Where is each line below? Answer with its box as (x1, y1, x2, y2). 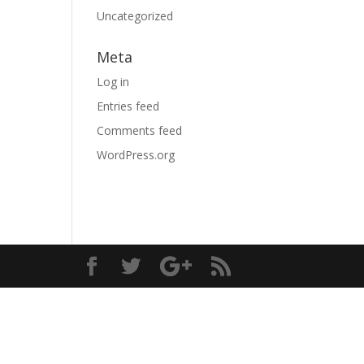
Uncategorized (97, 8, 174, 24)
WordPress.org (97, 147, 175, 162)
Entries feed (97, 98, 160, 114)
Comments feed (97, 123, 183, 138)
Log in (97, 74, 130, 89)
